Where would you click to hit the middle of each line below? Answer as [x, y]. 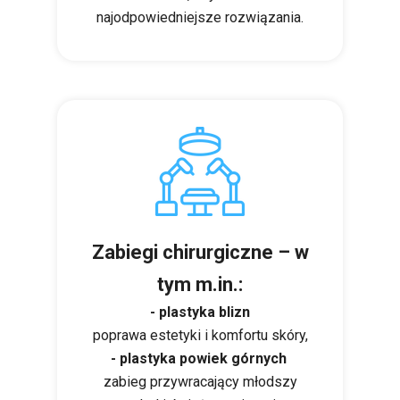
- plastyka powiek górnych [198, 358]
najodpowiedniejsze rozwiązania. [200, 17]
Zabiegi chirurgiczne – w [200, 252]
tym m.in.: [200, 284]
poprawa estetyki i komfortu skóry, [200, 335]
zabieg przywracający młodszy [200, 382]
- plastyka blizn [200, 312]
